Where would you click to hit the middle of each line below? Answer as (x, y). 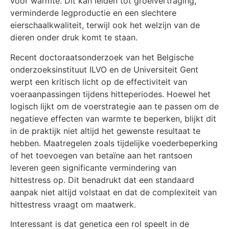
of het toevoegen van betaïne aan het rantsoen (101, 155)
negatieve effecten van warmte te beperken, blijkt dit (113, 118)
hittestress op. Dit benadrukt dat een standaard (102, 180)
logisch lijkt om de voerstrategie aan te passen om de (114, 106)
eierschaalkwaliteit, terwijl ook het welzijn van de (105, 25)
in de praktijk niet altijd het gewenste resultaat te (105, 131)
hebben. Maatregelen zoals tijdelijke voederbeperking (114, 143)
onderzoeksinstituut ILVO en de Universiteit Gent (104, 69)
